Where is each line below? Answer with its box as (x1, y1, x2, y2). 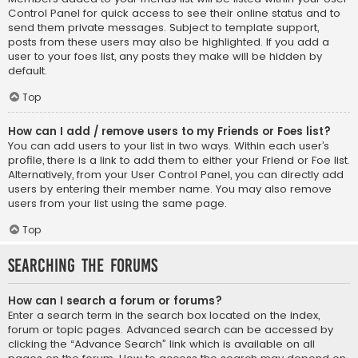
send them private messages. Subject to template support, (8, 19, 319, 35)
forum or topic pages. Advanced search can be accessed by (8, 321, 333, 337)
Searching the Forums (8, 255, 157, 276)
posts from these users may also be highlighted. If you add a (8, 34, 329, 50)
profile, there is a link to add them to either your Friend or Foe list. (8, 152, 350, 168)
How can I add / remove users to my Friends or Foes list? (8, 123, 331, 139)
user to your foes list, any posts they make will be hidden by (8, 48, 322, 64)
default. (8, 62, 47, 78)
